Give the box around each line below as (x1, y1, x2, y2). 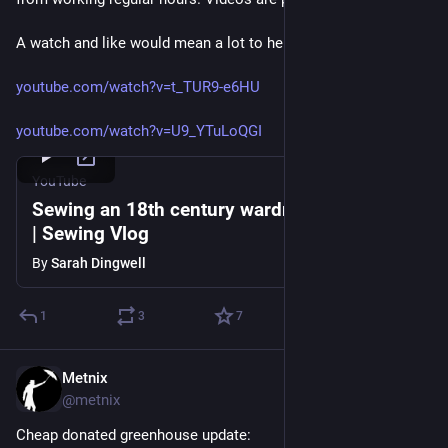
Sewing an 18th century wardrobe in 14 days (32, 198, 415, 221)
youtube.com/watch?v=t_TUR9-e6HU (16, 78, 260, 96)
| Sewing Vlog (32, 222, 149, 245)
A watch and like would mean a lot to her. (16, 34, 291, 52)
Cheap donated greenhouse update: (16, 426, 251, 444)
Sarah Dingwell (51, 255, 146, 271)
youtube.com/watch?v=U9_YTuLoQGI (16, 122, 262, 140)
